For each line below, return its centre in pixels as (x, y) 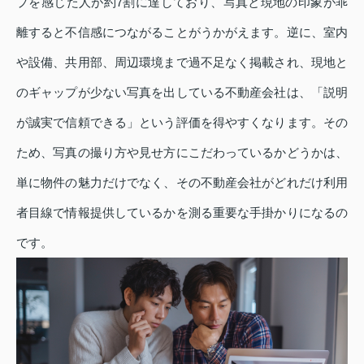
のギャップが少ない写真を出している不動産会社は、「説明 (182, 92)
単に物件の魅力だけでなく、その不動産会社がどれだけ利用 (182, 182)
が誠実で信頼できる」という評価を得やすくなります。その (182, 122)
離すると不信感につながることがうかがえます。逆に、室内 (182, 32)
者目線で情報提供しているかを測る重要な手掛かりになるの (182, 212)
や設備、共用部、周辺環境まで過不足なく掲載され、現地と (182, 62)
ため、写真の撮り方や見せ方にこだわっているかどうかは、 (182, 152)
